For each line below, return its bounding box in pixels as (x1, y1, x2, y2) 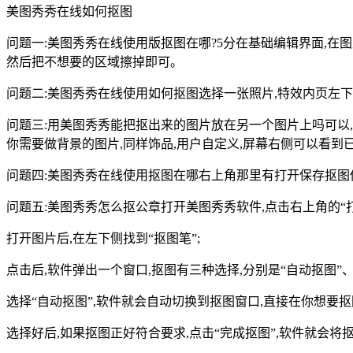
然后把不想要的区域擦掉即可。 (6, 55, 183, 69)
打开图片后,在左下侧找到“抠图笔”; (6, 232, 200, 246)
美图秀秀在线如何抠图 (6, 5, 132, 19)
